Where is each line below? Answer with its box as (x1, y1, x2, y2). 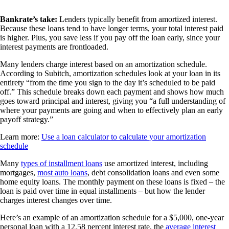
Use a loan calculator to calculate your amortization (41, 132, 206, 141)
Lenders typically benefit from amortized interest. (59, 14, 217, 24)
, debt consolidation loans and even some (87, 168, 219, 177)
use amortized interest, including (102, 158, 208, 168)
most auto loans (37, 168, 87, 177)
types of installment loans (21, 158, 102, 168)
